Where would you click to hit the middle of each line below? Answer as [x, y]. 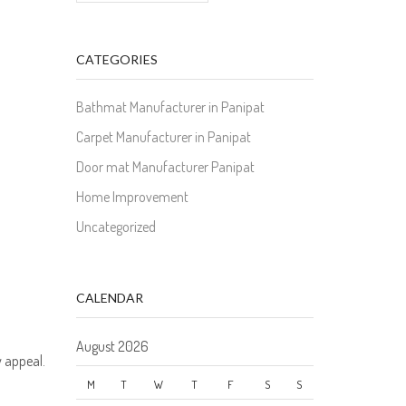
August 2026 [112, 346]
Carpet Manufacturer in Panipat [163, 137]
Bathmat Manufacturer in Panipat [170, 107]
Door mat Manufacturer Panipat [165, 167]
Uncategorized [116, 227]
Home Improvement [132, 197]
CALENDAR [109, 298]
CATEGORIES [116, 59]
